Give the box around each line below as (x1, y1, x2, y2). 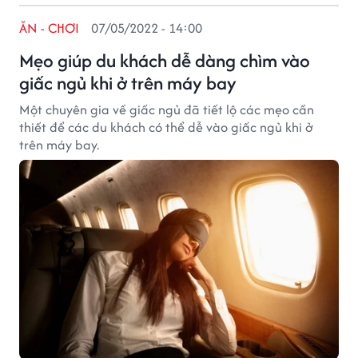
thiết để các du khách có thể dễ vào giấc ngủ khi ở (19, 117, 313, 137)
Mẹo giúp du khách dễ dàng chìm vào (19, 47, 310, 74)
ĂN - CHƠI (19, 18, 80, 38)
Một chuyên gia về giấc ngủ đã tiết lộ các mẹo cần (19, 100, 314, 119)
